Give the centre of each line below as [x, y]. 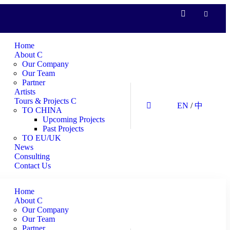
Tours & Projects [43, 101]
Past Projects [63, 129]
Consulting [32, 156]
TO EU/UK [42, 138]
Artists [25, 92]
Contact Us [33, 166]
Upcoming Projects [74, 119]
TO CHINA [42, 110]
